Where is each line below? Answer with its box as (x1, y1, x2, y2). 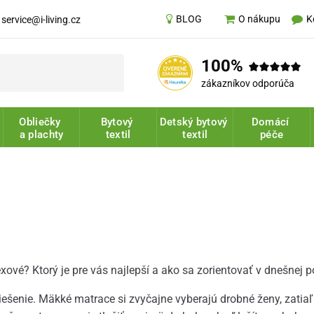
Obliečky (19, 116, 64, 129)
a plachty (19, 128, 64, 142)
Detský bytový (159, 116, 231, 129)
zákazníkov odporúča (201, 78, 295, 90)
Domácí (251, 116, 292, 129)
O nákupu (238, 13, 280, 25)
